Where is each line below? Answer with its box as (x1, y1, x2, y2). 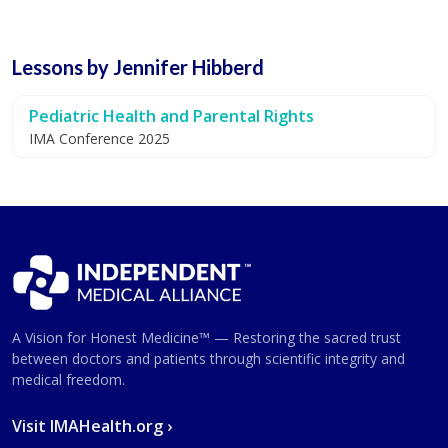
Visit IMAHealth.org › (12, 415, 172, 438)
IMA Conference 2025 (29, 128, 170, 148)
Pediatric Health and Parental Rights (29, 104, 314, 127)
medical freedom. (12, 370, 125, 390)
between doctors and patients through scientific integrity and (12, 349, 405, 369)
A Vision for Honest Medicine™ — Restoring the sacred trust (12, 328, 401, 348)
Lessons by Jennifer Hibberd (12, 54, 264, 79)
